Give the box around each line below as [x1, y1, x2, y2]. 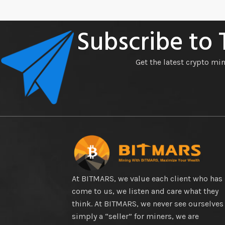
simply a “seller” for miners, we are [72, 211, 199, 221]
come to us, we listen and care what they [72, 186, 219, 196]
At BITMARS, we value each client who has [72, 173, 223, 183]
